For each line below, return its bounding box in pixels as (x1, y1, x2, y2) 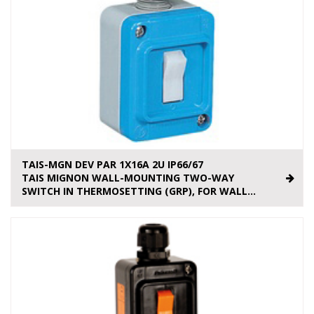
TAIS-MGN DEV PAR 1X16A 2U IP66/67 (22, 158, 203, 172)
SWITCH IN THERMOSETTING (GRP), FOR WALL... (22, 184, 256, 198)
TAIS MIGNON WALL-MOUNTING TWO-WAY (22, 171, 234, 185)
